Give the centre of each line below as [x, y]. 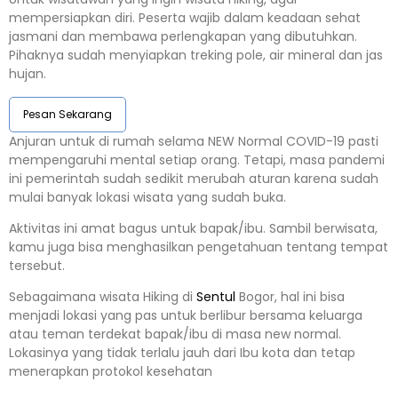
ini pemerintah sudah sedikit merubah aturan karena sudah [194, 178]
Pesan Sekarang [68, 114]
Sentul [216, 297]
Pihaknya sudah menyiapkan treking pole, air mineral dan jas [196, 56]
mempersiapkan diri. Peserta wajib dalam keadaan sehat [185, 18]
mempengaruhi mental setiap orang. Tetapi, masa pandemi [197, 159]
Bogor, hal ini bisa [290, 297]
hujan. [28, 74]
